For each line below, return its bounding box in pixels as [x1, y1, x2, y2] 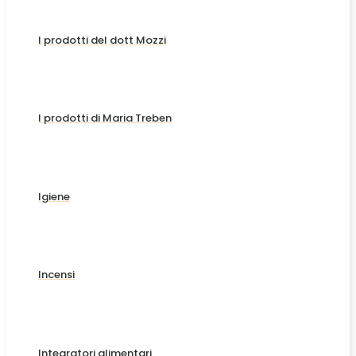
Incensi [38, 267, 75, 283]
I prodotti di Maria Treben [38, 110, 172, 126]
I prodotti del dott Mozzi [38, 32, 166, 48]
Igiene [38, 188, 70, 204]
